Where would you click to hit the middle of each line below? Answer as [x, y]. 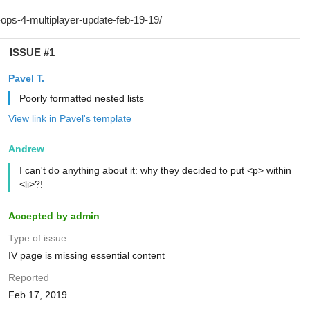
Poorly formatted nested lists [81, 98]
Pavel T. [26, 78]
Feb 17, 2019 [37, 295]
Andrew [26, 149]
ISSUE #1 [32, 52]
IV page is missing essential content [86, 255]
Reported [28, 277]
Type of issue [37, 238]
